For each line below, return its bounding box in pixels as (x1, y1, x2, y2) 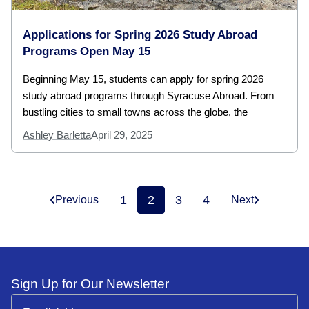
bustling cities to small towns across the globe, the (23, 106, 248, 118)
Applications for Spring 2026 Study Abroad (23, 28, 257, 41)
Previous (55, 194, 99, 206)
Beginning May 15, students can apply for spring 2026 (23, 72, 263, 85)
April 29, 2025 (91, 128, 152, 141)
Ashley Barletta (23, 128, 91, 141)
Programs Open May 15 (23, 44, 150, 58)
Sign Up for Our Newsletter (11, 276, 169, 291)
